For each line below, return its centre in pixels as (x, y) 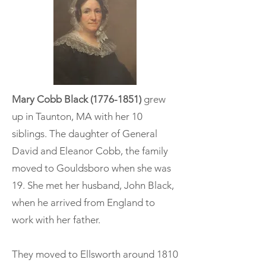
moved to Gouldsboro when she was (91, 168)
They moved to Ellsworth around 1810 (95, 254)
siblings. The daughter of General (85, 133)
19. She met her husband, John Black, (93, 185)
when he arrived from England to (83, 202)
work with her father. (56, 219)
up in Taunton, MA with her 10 (77, 116)
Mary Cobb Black (51, 99)
